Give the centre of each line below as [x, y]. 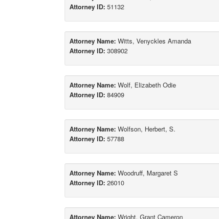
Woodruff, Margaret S [147, 173]
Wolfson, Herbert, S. [146, 129]
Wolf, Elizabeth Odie [146, 85]
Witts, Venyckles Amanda [153, 41]
